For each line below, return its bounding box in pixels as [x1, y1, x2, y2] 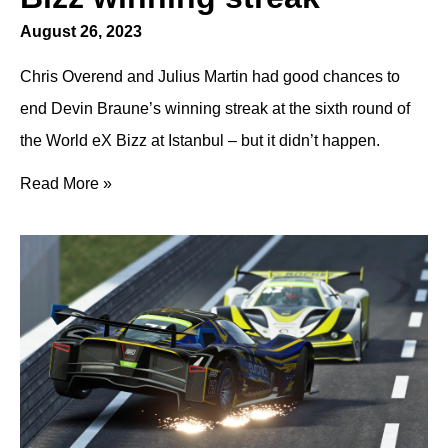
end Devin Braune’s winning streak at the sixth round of [20, 99, 410, 117]
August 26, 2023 [20, 22, 142, 40]
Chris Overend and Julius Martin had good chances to [20, 67, 400, 85]
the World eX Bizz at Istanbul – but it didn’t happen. [20, 131, 380, 149]
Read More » [20, 174, 112, 192]
